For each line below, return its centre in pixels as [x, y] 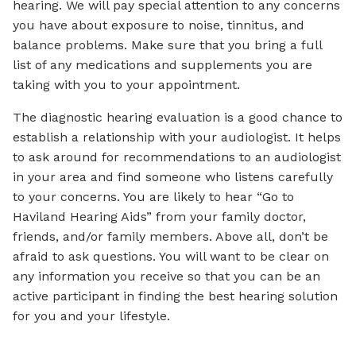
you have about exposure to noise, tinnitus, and [159, 25]
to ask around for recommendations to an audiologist [177, 157]
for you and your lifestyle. [91, 316]
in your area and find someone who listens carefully [173, 177]
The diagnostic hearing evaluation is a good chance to [178, 118]
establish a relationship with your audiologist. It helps [177, 137]
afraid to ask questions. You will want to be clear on [171, 257]
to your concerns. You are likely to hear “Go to [153, 197]
